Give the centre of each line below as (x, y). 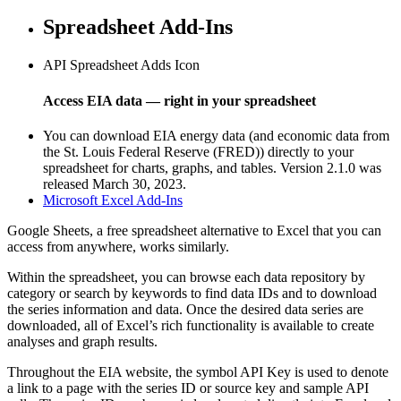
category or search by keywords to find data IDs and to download (192, 293)
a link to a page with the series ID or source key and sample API (188, 388)
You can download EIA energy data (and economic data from (216, 135)
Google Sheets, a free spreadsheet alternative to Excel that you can (194, 230)
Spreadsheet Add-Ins (138, 27)
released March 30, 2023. (115, 183)
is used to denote (340, 371)
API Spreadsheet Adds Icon (121, 65)
